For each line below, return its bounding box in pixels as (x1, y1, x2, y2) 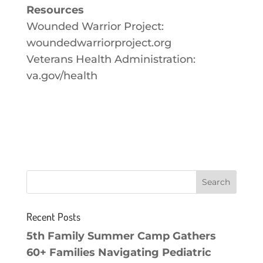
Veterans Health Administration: (26, 52, 195, 66)
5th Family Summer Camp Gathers (26, 229, 216, 242)
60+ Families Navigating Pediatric (26, 245, 211, 259)
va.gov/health (26, 69, 97, 82)
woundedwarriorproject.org (26, 36, 171, 49)
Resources (26, 3, 84, 16)
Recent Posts (26, 210, 80, 223)
